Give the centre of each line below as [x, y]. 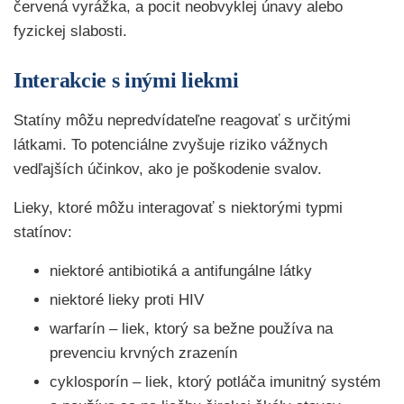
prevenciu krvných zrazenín [143, 353]
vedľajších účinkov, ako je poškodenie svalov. [168, 169]
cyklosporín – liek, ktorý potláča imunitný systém [215, 382]
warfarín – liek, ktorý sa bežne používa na [191, 329]
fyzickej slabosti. [70, 31]
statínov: [43, 232]
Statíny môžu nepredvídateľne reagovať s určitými [182, 120]
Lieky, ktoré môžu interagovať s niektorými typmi [178, 208]
